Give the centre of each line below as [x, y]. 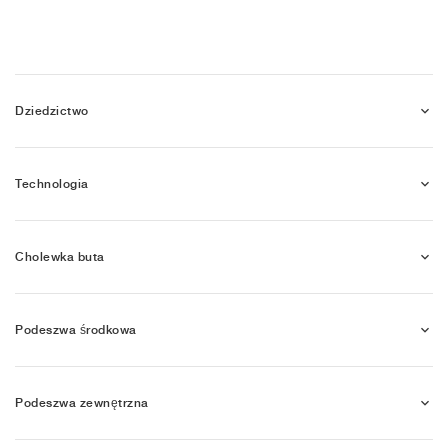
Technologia [52, 183]
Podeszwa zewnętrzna [82, 402]
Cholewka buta [60, 256]
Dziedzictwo [52, 110]
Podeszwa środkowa [76, 329]
